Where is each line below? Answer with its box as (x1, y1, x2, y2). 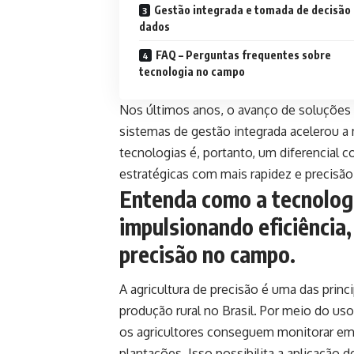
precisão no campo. (119, 239, 296, 268)
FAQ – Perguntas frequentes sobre (156, 47, 331, 62)
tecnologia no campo (139, 64, 245, 78)
